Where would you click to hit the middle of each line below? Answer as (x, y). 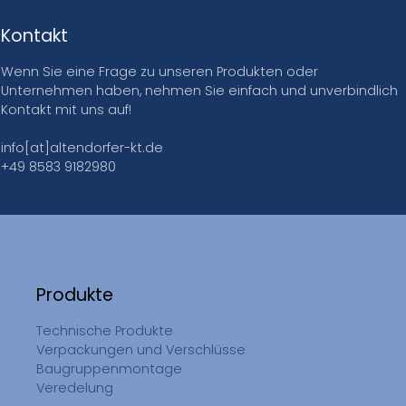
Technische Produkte (105, 331)
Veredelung (75, 388)
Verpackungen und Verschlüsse (141, 350)
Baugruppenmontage (109, 369)
